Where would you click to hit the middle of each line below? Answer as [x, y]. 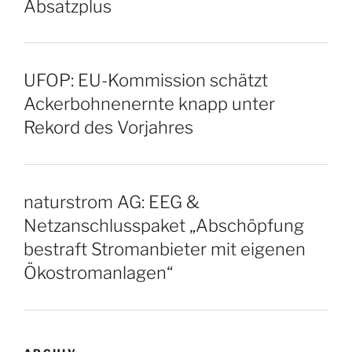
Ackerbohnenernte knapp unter [149, 104]
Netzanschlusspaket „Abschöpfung [164, 225]
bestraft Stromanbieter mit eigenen [165, 249]
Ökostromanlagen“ [98, 273]
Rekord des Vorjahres [108, 128]
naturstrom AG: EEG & [112, 202]
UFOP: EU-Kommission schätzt [146, 81]
